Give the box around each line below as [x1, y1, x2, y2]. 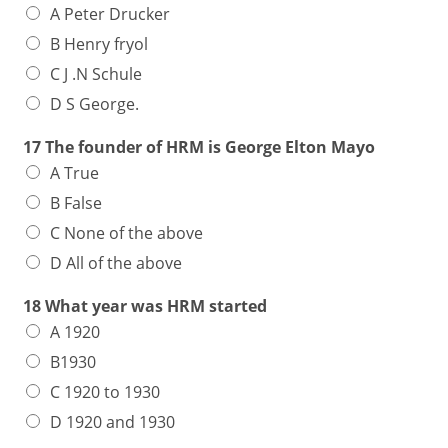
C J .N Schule [50, 63, 143, 85]
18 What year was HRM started [23, 295, 268, 317]
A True [50, 162, 100, 184]
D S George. [50, 93, 140, 115]
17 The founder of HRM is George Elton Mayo [23, 136, 376, 158]
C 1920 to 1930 [50, 381, 161, 403]
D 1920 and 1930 [50, 411, 176, 433]
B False [50, 192, 103, 214]
